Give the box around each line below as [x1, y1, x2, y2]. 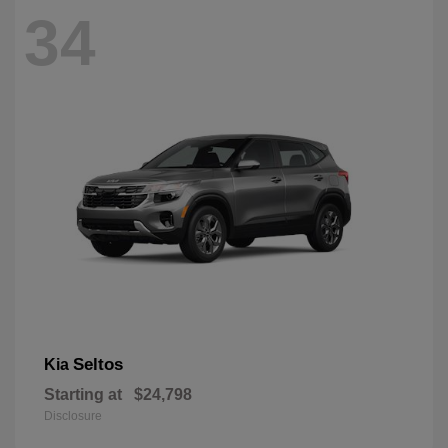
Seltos [73, 354, 123, 374]
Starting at [44, 385, 122, 403]
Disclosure [44, 408, 102, 423]
